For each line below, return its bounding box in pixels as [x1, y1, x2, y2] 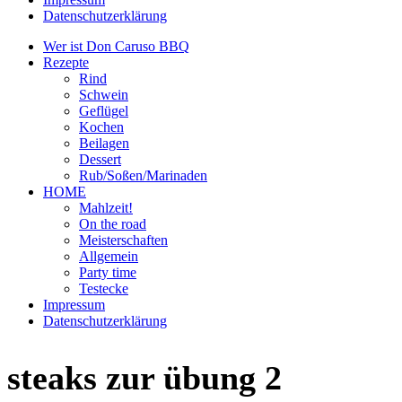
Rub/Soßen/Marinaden [79, 168, 207, 183]
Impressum [43, 297, 105, 312]
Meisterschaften [79, 232, 168, 248]
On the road [79, 216, 146, 232]
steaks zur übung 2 [7, 358, 282, 397]
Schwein [79, 87, 128, 102]
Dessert [79, 152, 121, 167]
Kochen [79, 119, 124, 135]
